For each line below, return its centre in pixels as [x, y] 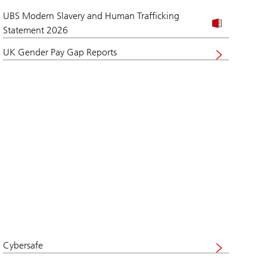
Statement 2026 [36, 30]
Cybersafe [23, 246]
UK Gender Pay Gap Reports [60, 52]
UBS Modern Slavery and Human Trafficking [91, 15]
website [18, 72]
